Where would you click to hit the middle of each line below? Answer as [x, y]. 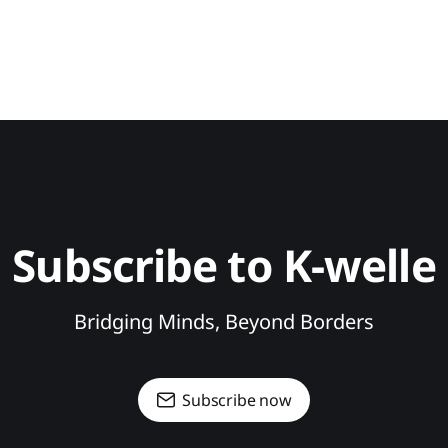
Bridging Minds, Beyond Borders [224, 321]
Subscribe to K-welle [224, 265]
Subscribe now [237, 400]
